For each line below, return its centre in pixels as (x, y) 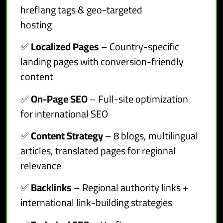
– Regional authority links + (130, 188)
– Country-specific (139, 47)
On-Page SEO (58, 99)
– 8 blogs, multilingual (151, 136)
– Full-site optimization (138, 99)
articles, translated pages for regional (98, 151)
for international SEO (64, 113)
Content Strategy (67, 136)
